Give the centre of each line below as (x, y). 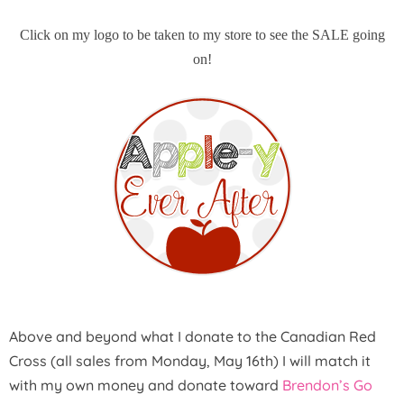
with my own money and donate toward (146, 386)
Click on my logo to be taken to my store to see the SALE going (202, 35)
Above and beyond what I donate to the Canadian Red (193, 337)
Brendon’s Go (327, 386)
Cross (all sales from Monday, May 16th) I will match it (190, 361)
